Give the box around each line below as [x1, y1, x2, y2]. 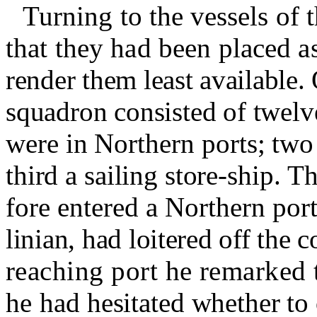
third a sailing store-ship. [6, 160, 288, 191]
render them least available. [6, 64, 312, 96]
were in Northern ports [6, 128, 258, 159]
